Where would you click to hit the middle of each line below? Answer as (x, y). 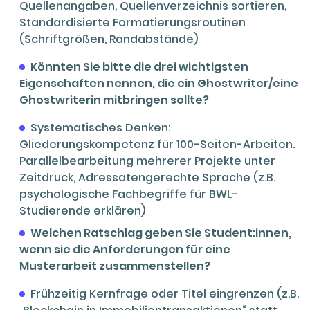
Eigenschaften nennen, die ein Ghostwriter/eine (159, 83)
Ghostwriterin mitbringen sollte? (114, 100)
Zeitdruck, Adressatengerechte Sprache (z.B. (147, 177)
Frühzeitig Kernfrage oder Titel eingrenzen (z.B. (165, 293)
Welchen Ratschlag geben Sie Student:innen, (161, 232)
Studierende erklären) (82, 210)
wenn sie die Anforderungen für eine (125, 249)
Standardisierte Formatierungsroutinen (133, 22)
